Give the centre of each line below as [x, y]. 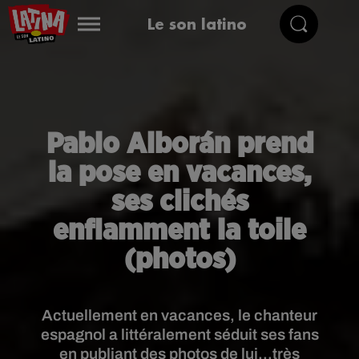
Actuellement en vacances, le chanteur [179, 315]
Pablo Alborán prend [179, 144]
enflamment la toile [179, 231]
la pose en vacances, [179, 173]
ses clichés [179, 202]
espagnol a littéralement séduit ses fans [179, 335]
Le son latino [197, 24]
